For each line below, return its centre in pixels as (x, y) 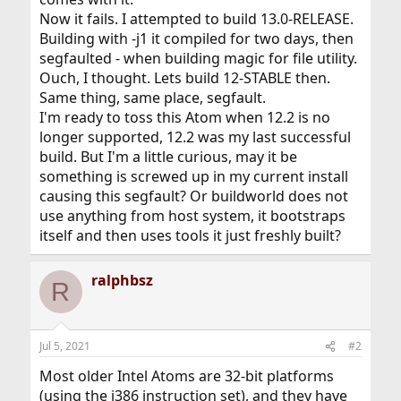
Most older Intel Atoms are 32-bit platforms (186, 376)
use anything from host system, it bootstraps (192, 216)
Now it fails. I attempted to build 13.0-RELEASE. (196, 19)
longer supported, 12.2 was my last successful (195, 137)
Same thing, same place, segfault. (152, 98)
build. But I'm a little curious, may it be (168, 157)
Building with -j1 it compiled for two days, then (196, 39)
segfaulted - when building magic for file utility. (198, 59)
